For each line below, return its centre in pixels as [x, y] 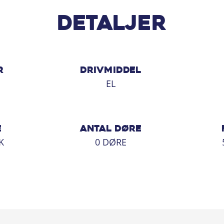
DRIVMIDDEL [111, 71]
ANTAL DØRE [110, 129]
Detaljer [112, 25]
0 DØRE [110, 142]
